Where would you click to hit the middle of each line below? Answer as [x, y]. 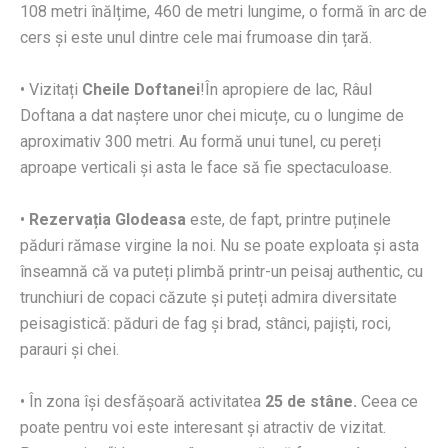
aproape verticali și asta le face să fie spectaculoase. [206, 168]
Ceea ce [387, 402]
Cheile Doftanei [141, 90]
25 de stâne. [311, 402]
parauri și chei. [69, 350]
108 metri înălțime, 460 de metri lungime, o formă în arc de [223, 12]
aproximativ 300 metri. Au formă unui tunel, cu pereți [200, 142]
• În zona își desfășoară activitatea [142, 402]
